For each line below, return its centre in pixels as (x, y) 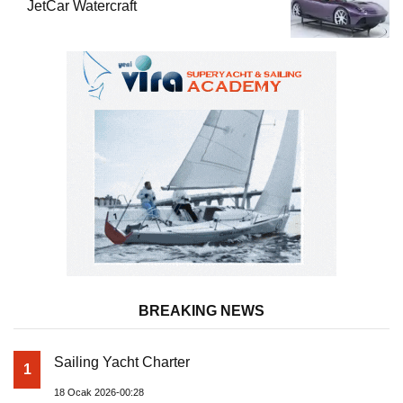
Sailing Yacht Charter (122, 363)
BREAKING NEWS (201, 311)
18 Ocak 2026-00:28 (99, 393)
